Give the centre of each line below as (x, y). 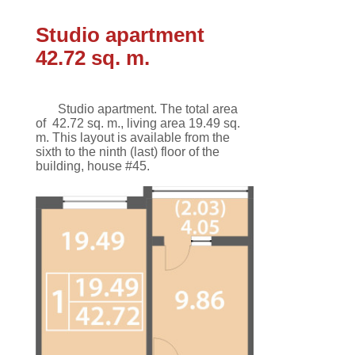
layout (97, 138)
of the (204, 152)
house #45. (119, 166)
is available (150, 138)
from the (208, 138)
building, (60, 166)
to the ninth (96, 152)
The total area (199, 109)
